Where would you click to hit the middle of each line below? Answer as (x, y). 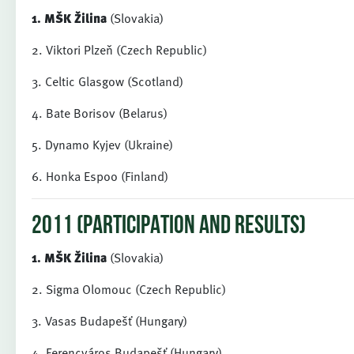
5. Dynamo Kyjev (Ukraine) (102, 145)
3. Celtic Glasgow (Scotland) (107, 81)
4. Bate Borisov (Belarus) (100, 113)
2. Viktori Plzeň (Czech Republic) (119, 50)
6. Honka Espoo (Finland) (100, 176)
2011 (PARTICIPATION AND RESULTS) (169, 227)
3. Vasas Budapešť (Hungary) (109, 321)
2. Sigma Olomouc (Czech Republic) (129, 289)
